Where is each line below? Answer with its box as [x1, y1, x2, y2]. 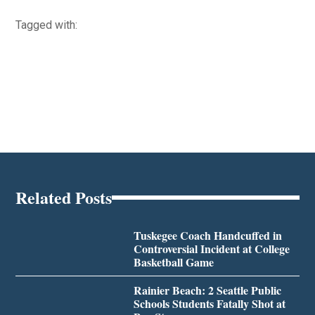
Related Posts [15, 184, 112, 210]
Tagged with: [15, 18, 78, 32]
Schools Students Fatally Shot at [133, 295, 285, 311]
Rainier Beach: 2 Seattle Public [133, 281, 281, 298]
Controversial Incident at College [133, 240, 290, 257]
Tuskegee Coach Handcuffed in [133, 226, 282, 243]
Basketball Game [133, 253, 214, 270]
